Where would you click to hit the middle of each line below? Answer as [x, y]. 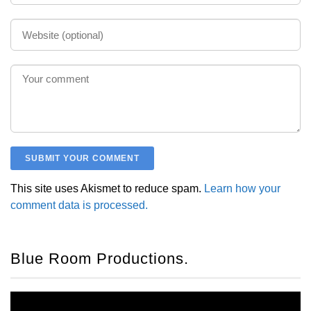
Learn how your [242, 188]
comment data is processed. [79, 205]
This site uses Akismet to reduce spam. [107, 188]
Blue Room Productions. [100, 259]
